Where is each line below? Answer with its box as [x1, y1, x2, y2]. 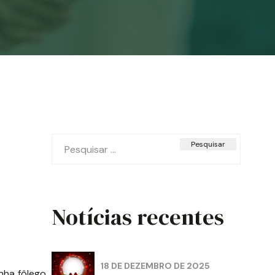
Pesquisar [51, 134, 95, 147]
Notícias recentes [52, 202, 224, 233]
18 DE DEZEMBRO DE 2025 [101, 260, 210, 271]
